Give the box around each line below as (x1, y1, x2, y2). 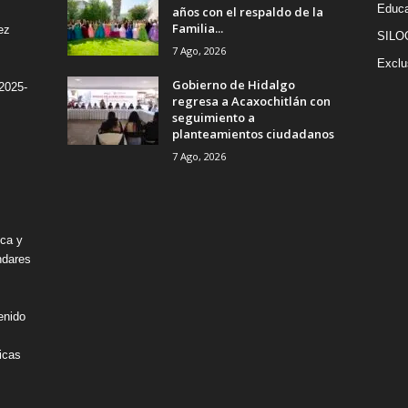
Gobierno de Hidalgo (171, 76, 295, 93)
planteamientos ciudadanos (171, 125, 337, 142)
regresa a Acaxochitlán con (171, 92, 331, 109)
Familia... (171, 19, 223, 36)
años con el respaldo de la (171, 3, 323, 20)
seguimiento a (171, 108, 255, 126)
